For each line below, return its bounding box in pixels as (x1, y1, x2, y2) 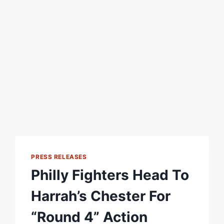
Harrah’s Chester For (31, 187, 171, 204)
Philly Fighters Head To (31, 166, 189, 183)
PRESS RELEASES (31, 153, 87, 160)
